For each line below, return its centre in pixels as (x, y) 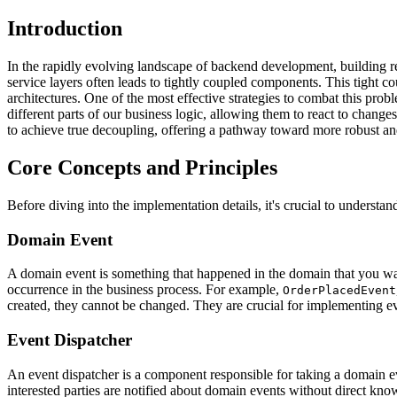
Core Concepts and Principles (142, 167)
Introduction (65, 29)
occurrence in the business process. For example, (145, 290)
